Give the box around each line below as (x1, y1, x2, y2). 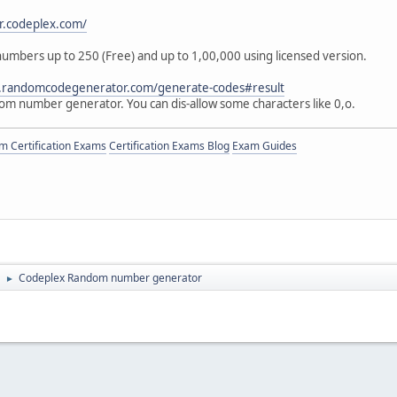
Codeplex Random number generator (19, 269, 202, 285)
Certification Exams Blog (109, 137, 230, 153)
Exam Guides (232, 137, 297, 153)
